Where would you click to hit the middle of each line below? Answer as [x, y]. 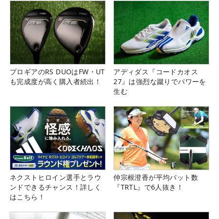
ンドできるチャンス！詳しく [56, 187]
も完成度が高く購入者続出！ [56, 82]
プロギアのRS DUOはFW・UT [57, 72]
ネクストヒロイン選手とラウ [56, 177]
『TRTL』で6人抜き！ [148, 187]
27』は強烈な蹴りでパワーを [160, 82]
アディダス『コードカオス [156, 72]
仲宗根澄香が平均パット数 [156, 177]
